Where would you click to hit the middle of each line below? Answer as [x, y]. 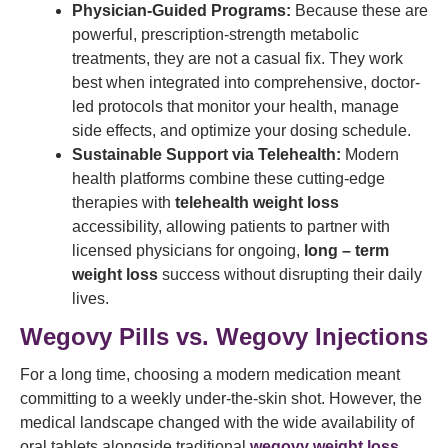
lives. [90, 298]
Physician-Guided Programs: [181, 10]
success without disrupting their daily [290, 274]
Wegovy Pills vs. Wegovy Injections [224, 336]
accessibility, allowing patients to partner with [231, 226]
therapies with [123, 202]
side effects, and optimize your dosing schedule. [241, 130]
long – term [346, 250]
